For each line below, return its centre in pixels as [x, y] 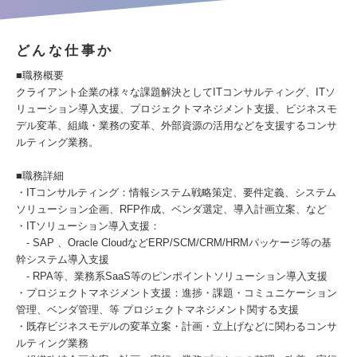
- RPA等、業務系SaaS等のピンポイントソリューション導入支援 [172, 276]
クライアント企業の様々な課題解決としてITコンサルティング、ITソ [176, 92]
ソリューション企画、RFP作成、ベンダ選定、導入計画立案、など [171, 209]
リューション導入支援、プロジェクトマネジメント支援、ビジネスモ [177, 109]
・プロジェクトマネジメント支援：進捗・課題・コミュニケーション [177, 293]
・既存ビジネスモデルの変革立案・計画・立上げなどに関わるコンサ [177, 326]
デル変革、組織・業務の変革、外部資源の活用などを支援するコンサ [177, 126]
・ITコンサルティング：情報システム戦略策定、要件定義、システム [176, 192]
